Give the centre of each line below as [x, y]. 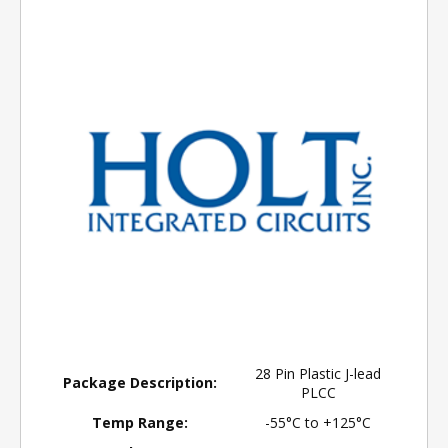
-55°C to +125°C [318, 422]
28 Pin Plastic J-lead [318, 373]
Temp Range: [140, 422]
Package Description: [140, 382]
